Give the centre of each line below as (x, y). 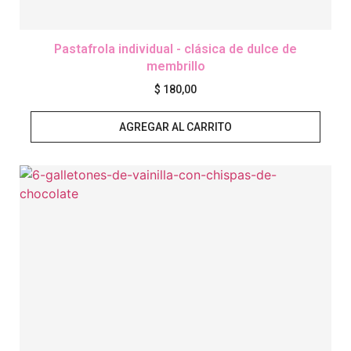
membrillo (175, 67)
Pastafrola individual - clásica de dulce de (175, 49)
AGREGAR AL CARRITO (175, 127)
